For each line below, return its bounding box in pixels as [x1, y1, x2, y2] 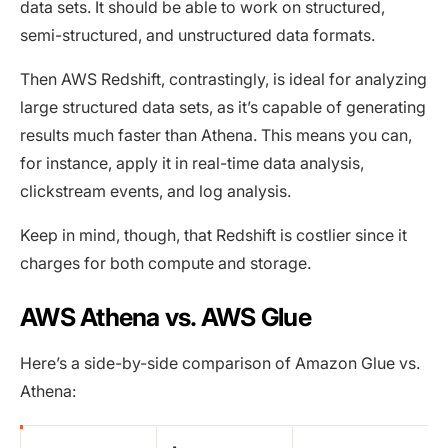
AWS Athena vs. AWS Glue [20, 302, 311, 333]
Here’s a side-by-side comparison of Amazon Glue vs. [20, 353, 420, 374]
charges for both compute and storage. [20, 253, 311, 274]
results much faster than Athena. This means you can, [20, 125, 412, 146]
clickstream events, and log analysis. [20, 181, 291, 202]
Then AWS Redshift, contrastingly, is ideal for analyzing [20, 69, 427, 90]
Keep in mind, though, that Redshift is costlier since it [20, 225, 407, 246]
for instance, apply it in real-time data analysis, [20, 153, 364, 174]
